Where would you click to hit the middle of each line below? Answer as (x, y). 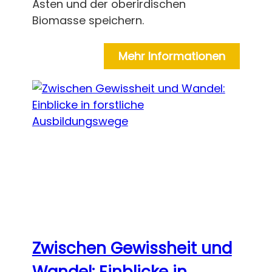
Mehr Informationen (172, 56)
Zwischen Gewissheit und (132, 249)
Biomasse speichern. (88, 21)
